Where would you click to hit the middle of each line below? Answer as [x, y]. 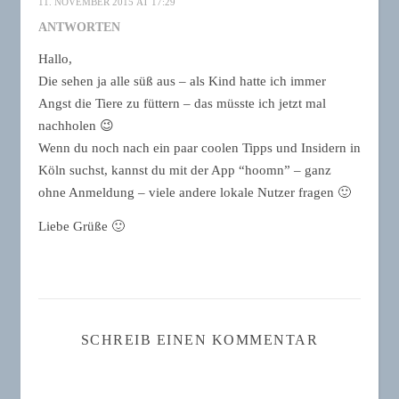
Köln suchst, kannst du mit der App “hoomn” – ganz [185, 170]
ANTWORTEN [79, 27]
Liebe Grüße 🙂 [81, 226]
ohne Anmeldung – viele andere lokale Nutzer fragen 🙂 [195, 192]
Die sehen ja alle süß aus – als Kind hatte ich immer [182, 81]
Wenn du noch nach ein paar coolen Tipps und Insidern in [199, 148]
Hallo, [55, 59]
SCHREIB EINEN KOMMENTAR [199, 340]
